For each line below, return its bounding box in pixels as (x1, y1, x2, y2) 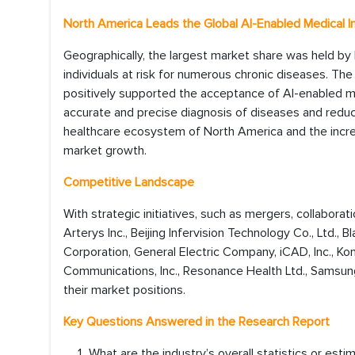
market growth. (63, 143, 147, 158)
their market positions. (63, 282, 185, 298)
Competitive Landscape (63, 174, 194, 190)
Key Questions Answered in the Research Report (63, 314, 330, 330)
